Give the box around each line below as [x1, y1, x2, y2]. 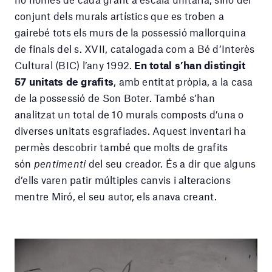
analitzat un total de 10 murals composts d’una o [15, 108, 244, 121]
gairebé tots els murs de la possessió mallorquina [15, 26, 246, 39]
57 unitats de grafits [15, 75, 114, 88]
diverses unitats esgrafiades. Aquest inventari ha [15, 124, 246, 137]
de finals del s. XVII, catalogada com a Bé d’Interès [15, 42, 255, 55]
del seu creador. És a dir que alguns [86, 157, 256, 170]
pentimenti [33, 157, 86, 170]
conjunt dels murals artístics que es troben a [15, 10, 224, 22]
